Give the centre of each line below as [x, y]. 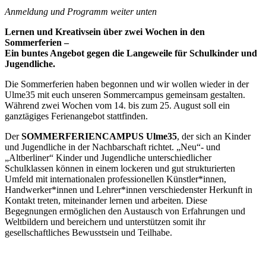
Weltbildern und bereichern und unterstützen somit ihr [105, 221]
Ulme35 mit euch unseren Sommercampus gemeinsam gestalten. [125, 94]
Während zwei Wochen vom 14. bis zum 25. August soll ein [117, 105]
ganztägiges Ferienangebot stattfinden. [76, 116]
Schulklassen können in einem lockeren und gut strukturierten [120, 168]
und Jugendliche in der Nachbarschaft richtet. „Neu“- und [113, 147]
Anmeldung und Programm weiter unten [81, 11]
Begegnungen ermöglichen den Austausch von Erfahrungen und [125, 211]
